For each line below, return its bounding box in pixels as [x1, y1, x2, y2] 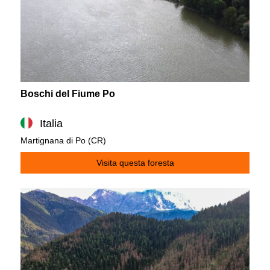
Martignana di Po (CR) [20, 136, 106, 146]
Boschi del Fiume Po [20, 89, 115, 99]
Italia [40, 118, 63, 130]
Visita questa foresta [96, 157, 174, 168]
